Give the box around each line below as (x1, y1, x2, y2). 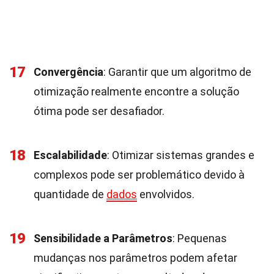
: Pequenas (172, 232, 227, 245)
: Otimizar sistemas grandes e (107, 149, 254, 161)
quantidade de (34, 188, 106, 201)
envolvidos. (137, 188, 194, 201)
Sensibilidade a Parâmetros (34, 232, 172, 245)
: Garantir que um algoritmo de (103, 65, 251, 78)
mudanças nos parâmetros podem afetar (34, 251, 237, 264)
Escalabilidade (34, 149, 107, 161)
